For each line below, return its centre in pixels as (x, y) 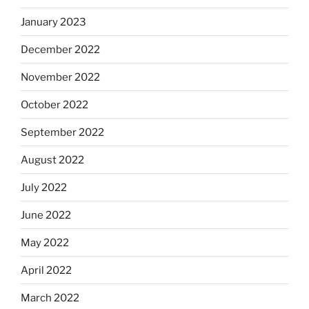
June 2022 (46, 215)
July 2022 (44, 187)
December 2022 (60, 49)
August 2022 (52, 160)
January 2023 (53, 22)
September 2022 (62, 132)
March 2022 (50, 298)
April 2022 (46, 270)
